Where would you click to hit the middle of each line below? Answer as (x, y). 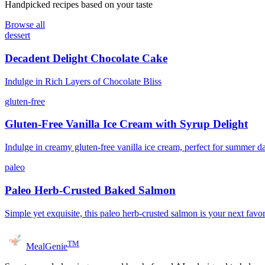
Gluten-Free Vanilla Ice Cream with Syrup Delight (126, 124)
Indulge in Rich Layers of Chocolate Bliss (83, 81)
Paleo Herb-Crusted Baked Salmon (90, 190)
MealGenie (47, 246)
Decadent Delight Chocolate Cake (86, 58)
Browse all (25, 25)
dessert (17, 35)
